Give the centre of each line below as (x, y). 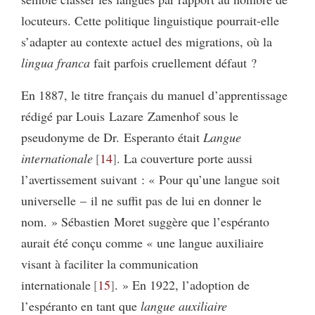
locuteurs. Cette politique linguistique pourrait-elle (150, 20)
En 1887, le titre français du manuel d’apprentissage (154, 95)
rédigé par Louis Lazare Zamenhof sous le (130, 116)
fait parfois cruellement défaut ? (173, 63)
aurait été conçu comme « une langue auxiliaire (142, 243)
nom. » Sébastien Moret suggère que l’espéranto (145, 221)
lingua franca (56, 63)
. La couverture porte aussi (184, 158)
